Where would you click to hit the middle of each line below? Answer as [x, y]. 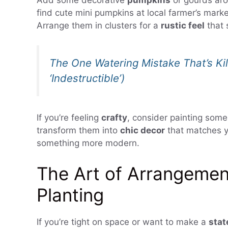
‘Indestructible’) [87, 78]
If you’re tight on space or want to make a [123, 222]
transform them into [78, 131]
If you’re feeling [69, 118]
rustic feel [183, 26]
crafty [114, 118]
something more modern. [88, 143]
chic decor [142, 131]
